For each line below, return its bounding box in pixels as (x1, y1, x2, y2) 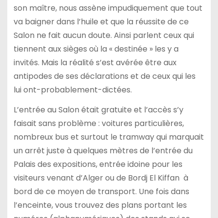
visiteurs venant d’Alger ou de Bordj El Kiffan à (13, 172, 188, 183)
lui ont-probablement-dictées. (13, 84, 132, 95)
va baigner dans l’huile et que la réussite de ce (13, 16, 189, 27)
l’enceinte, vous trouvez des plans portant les (13, 199, 187, 211)
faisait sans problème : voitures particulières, (13, 117, 184, 129)
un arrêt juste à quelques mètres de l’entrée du (13, 145, 193, 156)
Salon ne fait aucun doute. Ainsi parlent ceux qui (13, 29, 194, 41)
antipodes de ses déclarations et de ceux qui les (13, 70, 196, 82)
